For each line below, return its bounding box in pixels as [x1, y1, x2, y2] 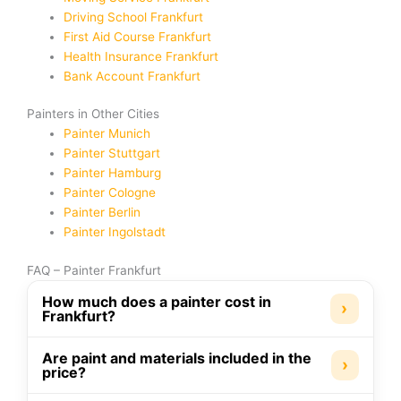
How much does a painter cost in [42, 292, 271, 311]
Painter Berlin [64, 205, 141, 220]
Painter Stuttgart [64, 146, 161, 161]
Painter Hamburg [64, 166, 162, 181]
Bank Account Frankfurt [64, 68, 201, 83]
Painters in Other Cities [27, 107, 159, 122]
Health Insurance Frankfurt [64, 48, 219, 64]
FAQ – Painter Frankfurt [27, 262, 161, 277]
